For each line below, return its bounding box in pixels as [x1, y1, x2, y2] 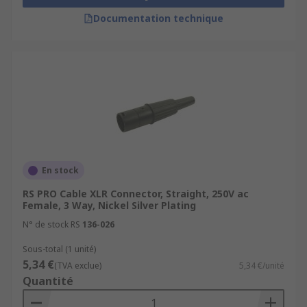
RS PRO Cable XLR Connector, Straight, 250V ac [23, 187, 249, 200]
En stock [42, 164, 79, 176]
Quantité [23, 273, 73, 288]
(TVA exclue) [54, 260, 101, 271]
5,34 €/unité [239, 260, 284, 271]
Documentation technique [93, 12, 223, 25]
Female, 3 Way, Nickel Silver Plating [23, 199, 196, 212]
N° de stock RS [23, 219, 80, 230]
